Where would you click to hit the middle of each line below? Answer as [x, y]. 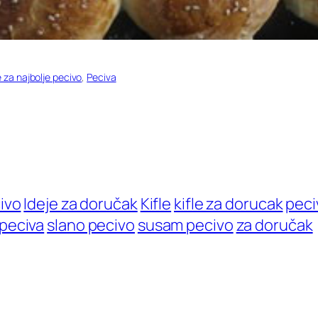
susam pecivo [185, 225]
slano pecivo [91, 225]
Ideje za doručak [81, 204]
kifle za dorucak [229, 204]
